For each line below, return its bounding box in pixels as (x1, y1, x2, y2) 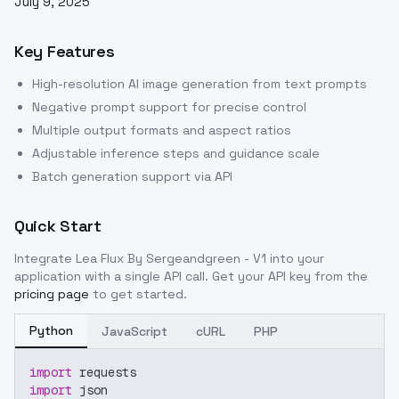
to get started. (93, 286, 187, 303)
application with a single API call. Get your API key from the (14, 268, 368, 285)
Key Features (14, 41, 115, 62)
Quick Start (14, 216, 102, 237)
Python (29, 322, 73, 339)
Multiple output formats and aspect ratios (32, 122, 291, 139)
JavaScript (102, 323, 167, 340)
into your (266, 250, 324, 267)
